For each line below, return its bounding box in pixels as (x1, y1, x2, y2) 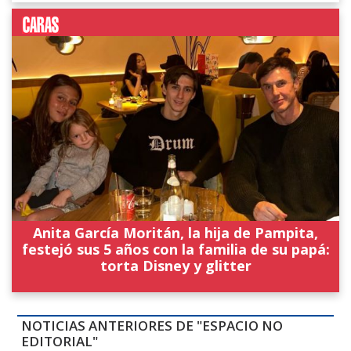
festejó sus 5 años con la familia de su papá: (21, 239, 330, 259)
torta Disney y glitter (100, 255, 251, 275)
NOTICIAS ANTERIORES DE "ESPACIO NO (20, 317, 283, 335)
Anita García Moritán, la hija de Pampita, (33, 223, 318, 242)
